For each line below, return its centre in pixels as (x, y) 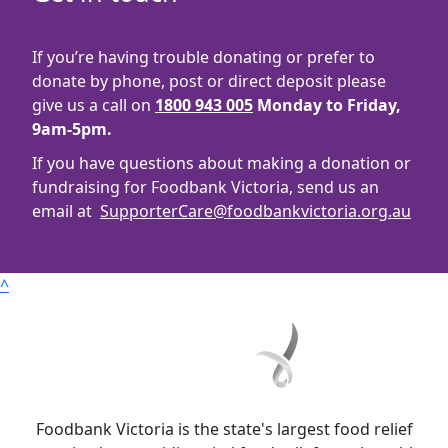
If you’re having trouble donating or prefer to (203, 57)
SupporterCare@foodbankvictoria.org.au (255, 211)
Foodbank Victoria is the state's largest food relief (224, 429)
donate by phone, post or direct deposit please (209, 81)
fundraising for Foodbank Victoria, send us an (205, 187)
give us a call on (93, 105)
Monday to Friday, (327, 105)
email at (66, 211)
